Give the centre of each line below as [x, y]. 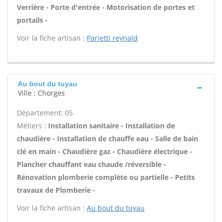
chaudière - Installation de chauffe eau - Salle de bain [108, 139]
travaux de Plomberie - [56, 190]
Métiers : [32, 126]
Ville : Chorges [41, 93]
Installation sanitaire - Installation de [111, 126]
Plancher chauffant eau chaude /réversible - [91, 164]
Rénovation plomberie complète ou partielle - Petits [106, 177]
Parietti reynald [112, 38]
